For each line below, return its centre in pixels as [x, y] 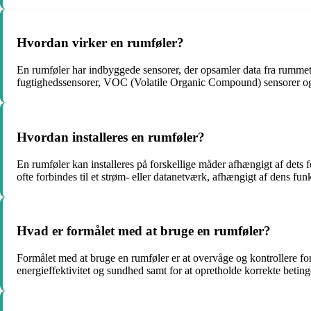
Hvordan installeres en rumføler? [111, 137]
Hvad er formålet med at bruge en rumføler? [144, 231]
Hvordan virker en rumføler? [100, 43]
